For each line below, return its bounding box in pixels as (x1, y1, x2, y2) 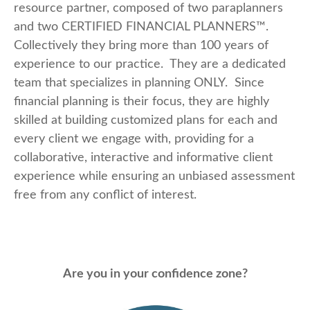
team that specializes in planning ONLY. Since (14, 77, 264, 89)
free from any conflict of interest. (14, 189, 197, 201)
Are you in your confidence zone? (62, 268, 248, 280)
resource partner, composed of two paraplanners (14, 2, 283, 15)
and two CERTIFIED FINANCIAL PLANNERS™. (14, 21, 268, 33)
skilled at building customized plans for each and (14, 114, 277, 127)
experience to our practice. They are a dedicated (14, 58, 286, 71)
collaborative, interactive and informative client (14, 152, 273, 164)
